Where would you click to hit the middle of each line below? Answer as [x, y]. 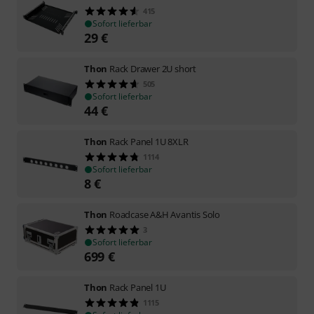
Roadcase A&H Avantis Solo [165, 214]
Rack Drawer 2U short [153, 68]
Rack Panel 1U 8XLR [149, 141]
